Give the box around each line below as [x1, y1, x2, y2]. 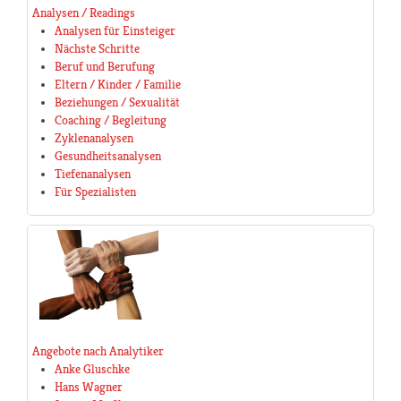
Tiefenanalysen [55, 166, 131, 182]
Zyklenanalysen [55, 131, 133, 146]
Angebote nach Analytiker [32, 344, 164, 359]
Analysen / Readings [32, 5, 135, 21]
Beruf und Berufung [55, 59, 155, 74]
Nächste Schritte [55, 41, 140, 56]
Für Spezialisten [55, 184, 136, 200]
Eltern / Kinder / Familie [55, 77, 181, 92]
